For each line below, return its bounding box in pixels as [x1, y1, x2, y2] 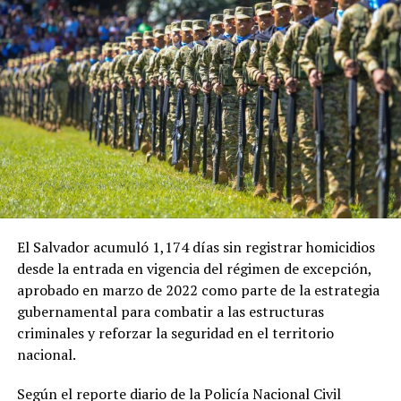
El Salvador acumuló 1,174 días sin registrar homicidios [16, 237, 375, 258]
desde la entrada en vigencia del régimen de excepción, [16, 259, 371, 279]
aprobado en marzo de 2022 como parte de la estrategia [16, 280, 380, 301]
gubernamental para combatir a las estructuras [16, 302, 324, 322]
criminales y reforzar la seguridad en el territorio [16, 323, 334, 344]
